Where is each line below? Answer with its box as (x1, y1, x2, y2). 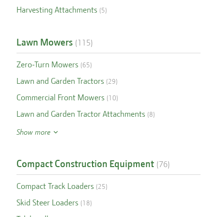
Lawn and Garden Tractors (16, 76, 104, 86)
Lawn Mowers (16, 36, 73, 48)
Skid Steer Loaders (16, 198, 78, 207)
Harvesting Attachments (16, 5, 97, 15)
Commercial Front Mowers (16, 93, 105, 102)
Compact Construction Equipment (16, 158, 154, 170)
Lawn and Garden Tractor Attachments (16, 109, 145, 119)
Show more (16, 128, 52, 137)
